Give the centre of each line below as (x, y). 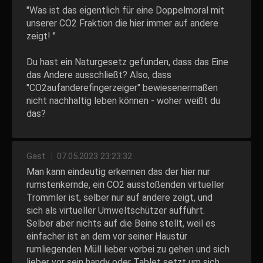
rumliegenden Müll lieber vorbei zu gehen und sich (128, 249)
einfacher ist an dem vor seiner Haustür (107, 236)
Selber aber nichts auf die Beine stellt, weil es (121, 223)
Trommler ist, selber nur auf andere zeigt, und (119, 198)
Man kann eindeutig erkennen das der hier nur (118, 172)
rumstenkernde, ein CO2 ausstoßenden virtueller (125, 185)
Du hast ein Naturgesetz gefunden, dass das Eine (127, 62)
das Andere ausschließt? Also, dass (99, 75)
